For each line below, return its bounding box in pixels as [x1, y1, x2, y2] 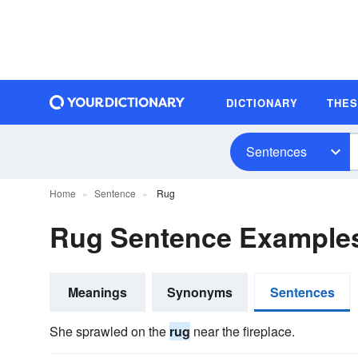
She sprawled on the [50, 322, 169, 340]
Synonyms [167, 283, 233, 301]
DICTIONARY [226, 94, 298, 110]
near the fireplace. [190, 322, 295, 340]
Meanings [68, 283, 127, 301]
